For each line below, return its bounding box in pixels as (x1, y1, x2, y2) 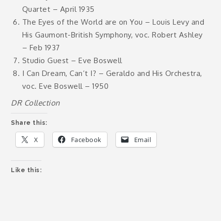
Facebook (71, 135, 102, 144)
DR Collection (11, 98, 60, 108)
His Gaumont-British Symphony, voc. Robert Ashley (22, 30, 203, 39)
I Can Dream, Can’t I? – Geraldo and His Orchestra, (22, 69, 202, 78)
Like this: (11, 167, 42, 174)
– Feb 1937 (22, 43, 60, 52)
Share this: (11, 119, 47, 126)
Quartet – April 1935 (22, 4, 95, 14)
